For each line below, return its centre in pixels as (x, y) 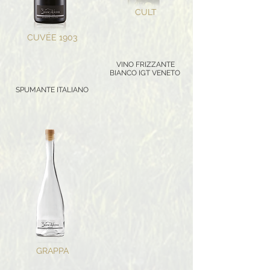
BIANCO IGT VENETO (145, 73)
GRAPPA (52, 251)
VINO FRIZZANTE (145, 64)
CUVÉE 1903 (52, 37)
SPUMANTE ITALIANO (51, 90)
